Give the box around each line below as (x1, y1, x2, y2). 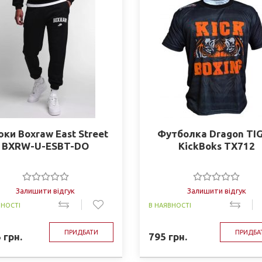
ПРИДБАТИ (64, 229, 98, 236)
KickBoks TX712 (178, 140, 255, 151)
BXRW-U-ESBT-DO (2, 140, 89, 151)
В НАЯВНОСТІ (148, 202, 191, 209)
